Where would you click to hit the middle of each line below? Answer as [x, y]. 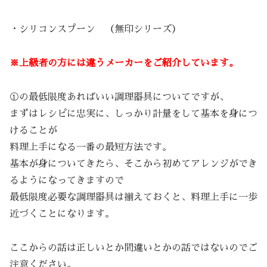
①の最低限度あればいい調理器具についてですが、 [119, 97]
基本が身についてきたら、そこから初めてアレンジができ [133, 164]
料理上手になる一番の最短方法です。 [91, 147]
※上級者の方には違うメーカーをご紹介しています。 [124, 63]
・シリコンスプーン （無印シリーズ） [95, 30]
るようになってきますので [67, 180]
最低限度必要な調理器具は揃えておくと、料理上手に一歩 [133, 197]
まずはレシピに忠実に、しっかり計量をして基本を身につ [133, 114]
